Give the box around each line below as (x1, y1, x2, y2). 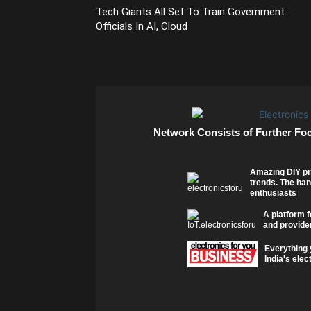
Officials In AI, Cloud (96, 20, 187, 33)
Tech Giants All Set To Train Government (96, 6, 285, 19)
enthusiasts (249, 188, 296, 199)
